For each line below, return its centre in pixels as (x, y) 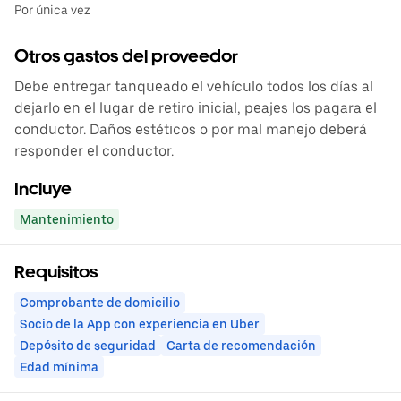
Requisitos (56, 273)
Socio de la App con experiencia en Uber (140, 324)
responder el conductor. (94, 151)
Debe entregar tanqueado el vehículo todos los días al (194, 87)
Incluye (43, 189)
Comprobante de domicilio (100, 303)
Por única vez (52, 10)
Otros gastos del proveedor (126, 57)
